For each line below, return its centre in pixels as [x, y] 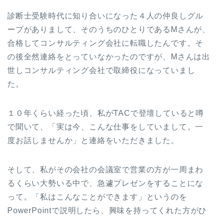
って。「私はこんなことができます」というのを [97, 197]
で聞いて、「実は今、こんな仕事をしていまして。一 [106, 127]
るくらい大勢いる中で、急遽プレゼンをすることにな [106, 183]
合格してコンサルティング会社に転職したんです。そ [106, 43]
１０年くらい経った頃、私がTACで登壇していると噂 [106, 113]
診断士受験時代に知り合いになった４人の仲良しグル [106, 16]
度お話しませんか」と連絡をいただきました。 [93, 141]
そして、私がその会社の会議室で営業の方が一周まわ [106, 170]
